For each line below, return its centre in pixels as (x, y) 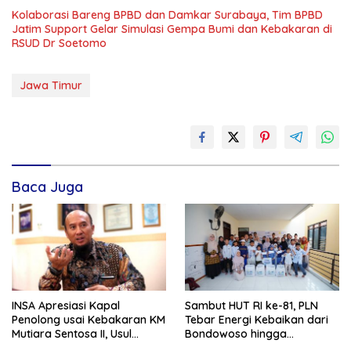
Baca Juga (47, 186)
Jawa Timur (51, 85)
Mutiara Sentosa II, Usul (72, 333)
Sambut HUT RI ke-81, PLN (251, 305)
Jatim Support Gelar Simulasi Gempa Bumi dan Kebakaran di (172, 29)
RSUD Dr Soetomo (59, 43)
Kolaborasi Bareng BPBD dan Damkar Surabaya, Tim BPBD (167, 14)
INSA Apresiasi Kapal (66, 305)
